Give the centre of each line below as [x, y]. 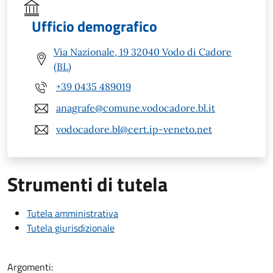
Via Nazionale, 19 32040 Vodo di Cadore [143, 51]
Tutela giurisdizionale [71, 228]
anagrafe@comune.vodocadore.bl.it [136, 108]
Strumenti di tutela [87, 184]
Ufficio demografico [94, 26]
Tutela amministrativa [73, 213]
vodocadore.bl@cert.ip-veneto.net [134, 129]
